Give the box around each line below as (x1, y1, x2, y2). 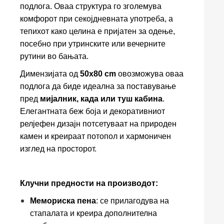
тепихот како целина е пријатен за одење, (20, 27, 175, 35)
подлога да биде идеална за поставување (20, 82, 176, 90)
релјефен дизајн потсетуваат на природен (20, 119, 176, 128)
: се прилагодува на (96, 196, 169, 205)
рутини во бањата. (20, 52, 88, 60)
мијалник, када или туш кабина (40, 94, 162, 103)
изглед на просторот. (20, 144, 96, 153)
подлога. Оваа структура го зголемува (20, 2, 161, 10)
